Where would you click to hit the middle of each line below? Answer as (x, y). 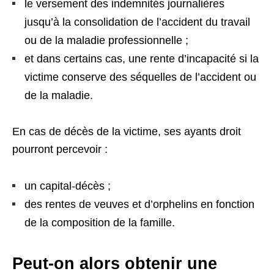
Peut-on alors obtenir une (115, 264)
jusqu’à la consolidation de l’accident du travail (137, 22)
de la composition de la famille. (100, 223)
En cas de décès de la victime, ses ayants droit (127, 131)
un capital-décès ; (68, 186)
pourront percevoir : (60, 149)
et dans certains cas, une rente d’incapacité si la (142, 59)
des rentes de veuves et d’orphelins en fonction (139, 204)
